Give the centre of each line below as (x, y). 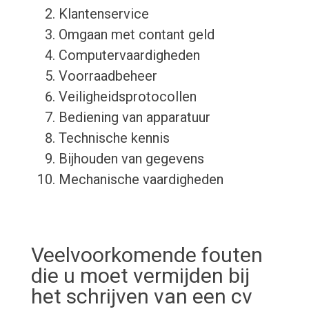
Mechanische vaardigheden (141, 180)
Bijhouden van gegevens (131, 159)
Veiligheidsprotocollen (127, 97)
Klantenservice (103, 14)
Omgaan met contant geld (136, 35)
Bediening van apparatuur (134, 118)
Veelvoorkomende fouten (147, 255)
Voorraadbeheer (108, 76)
